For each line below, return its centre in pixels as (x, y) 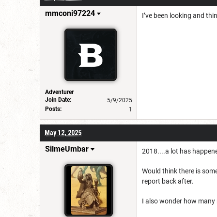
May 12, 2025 (63, 132)
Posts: (53, 109)
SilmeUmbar (67, 149)
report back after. (169, 181)
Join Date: (58, 100)
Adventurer (59, 92)
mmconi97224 (70, 13)
